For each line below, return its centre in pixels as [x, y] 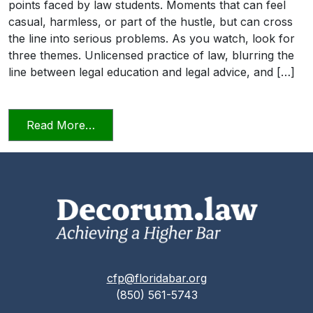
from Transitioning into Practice [178, 124]
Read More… [61, 125]
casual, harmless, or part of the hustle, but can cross [151, 21]
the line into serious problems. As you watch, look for [152, 38]
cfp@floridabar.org [156, 278]
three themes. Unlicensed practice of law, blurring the [151, 55]
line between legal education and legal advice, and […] [152, 72]
